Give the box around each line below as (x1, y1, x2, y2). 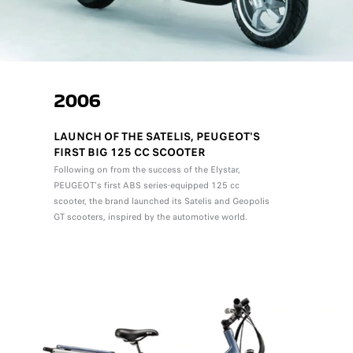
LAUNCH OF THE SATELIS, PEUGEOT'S (53, 128, 260, 144)
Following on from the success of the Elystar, (53, 162, 240, 176)
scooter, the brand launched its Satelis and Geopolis (53, 194, 269, 207)
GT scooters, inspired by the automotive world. (53, 210, 247, 223)
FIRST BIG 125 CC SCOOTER (53, 143, 206, 160)
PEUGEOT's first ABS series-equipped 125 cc (53, 178, 240, 191)
